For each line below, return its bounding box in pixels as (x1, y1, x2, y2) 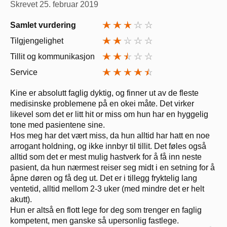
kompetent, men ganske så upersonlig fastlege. (10, 216, 179, 225)
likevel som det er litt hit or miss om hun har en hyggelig (10, 109, 208, 119)
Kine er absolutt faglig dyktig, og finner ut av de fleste (10, 88, 199, 97)
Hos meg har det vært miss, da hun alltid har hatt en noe (10, 131, 210, 140)
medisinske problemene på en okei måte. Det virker (10, 99, 194, 108)
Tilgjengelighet (10, 36, 63, 45)
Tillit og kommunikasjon (10, 52, 95, 61)
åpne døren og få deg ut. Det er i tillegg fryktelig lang (10, 173, 197, 182)
